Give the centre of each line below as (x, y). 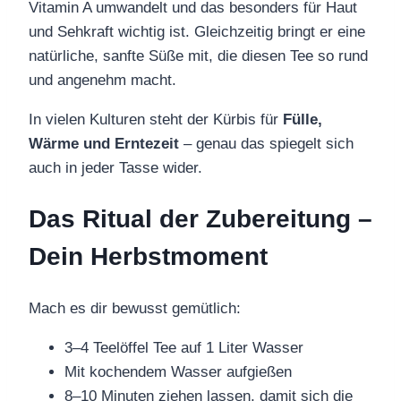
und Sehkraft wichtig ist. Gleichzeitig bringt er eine (197, 31)
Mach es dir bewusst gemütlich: (135, 309)
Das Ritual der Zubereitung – (200, 218)
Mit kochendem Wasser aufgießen (178, 372)
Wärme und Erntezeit (104, 143)
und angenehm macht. (102, 80)
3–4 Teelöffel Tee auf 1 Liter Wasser (184, 348)
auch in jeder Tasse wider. (115, 167)
